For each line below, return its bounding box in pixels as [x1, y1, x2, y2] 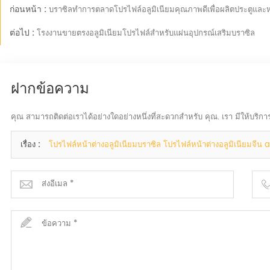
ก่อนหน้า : [9, 2, 49, 17]
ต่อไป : [9, 26, 37, 40]
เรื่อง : [20, 139, 43, 152]
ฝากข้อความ [10, 76, 89, 98]
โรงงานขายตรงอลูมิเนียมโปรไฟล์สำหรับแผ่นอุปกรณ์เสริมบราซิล [36, 27, 255, 40]
